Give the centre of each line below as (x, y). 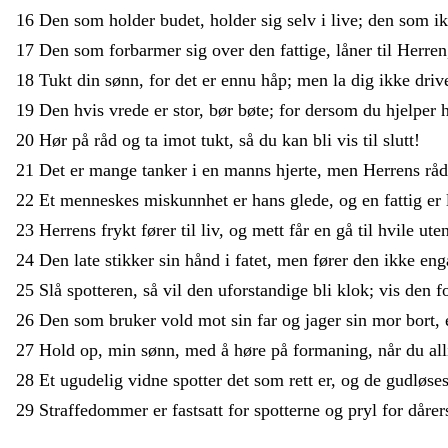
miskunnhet (188, 199)
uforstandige (265, 289)
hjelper (413, 109)
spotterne (289, 409)
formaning (330, 349)
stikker (132, 259)
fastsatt (200, 409)
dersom (334, 109)
